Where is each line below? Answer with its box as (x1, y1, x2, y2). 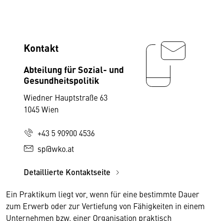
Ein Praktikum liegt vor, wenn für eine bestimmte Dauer (6, 188, 199, 199)
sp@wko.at (37, 143, 74, 154)
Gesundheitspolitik (24, 74, 99, 86)
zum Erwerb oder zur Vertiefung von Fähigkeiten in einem (6, 200, 205, 211)
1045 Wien (24, 104, 59, 114)
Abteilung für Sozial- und (24, 63, 124, 75)
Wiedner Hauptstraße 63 (24, 92, 108, 103)
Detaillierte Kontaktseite (24, 166, 112, 178)
